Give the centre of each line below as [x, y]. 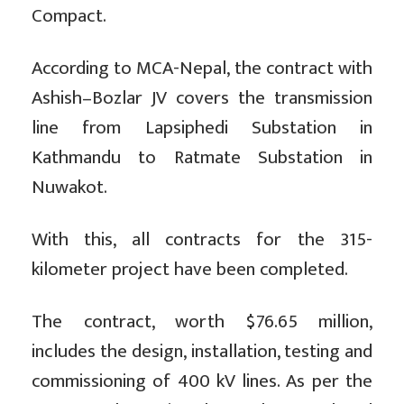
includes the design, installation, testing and [202, 352]
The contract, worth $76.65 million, [202, 322]
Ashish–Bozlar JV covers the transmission [202, 98]
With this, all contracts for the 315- [202, 240]
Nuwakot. [69, 188]
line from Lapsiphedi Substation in [202, 128]
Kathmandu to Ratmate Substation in [202, 158]
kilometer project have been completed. [190, 270]
